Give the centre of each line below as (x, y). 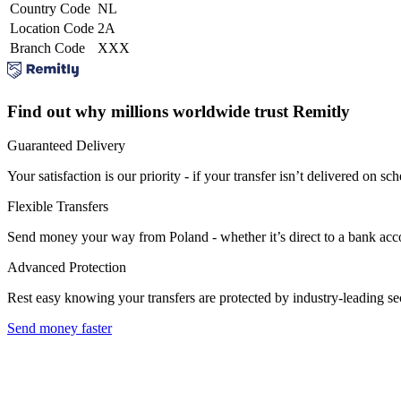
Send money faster (60, 328)
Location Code (52, 28)
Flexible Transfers (58, 207)
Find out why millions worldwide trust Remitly (179, 111)
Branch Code (47, 47)
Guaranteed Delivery (66, 146)
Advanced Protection (67, 268)
